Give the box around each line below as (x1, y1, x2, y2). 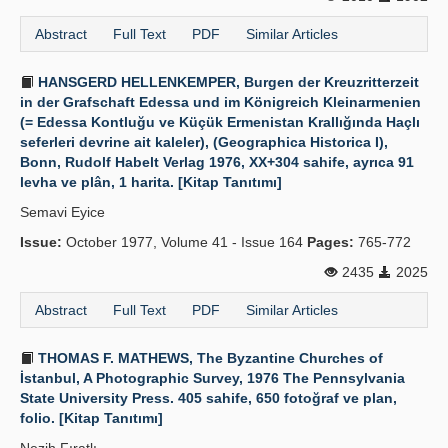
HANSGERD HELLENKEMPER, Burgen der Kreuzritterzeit (34, 74, 419, 90)
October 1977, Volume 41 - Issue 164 (62, 234, 307, 250)
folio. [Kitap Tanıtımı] (20, 410, 163, 426)
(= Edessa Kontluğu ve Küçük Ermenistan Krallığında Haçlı (20, 114, 420, 130)
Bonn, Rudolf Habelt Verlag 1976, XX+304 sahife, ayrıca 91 (20, 154, 414, 170)
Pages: (307, 234, 354, 250)
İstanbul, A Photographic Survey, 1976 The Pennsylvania (20, 370, 405, 386)
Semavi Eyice (20, 204, 105, 220)
